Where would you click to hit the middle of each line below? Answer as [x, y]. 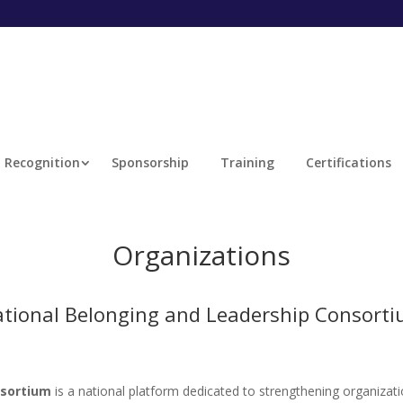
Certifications [348, 162]
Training [247, 162]
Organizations [201, 255]
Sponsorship [150, 162]
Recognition [42, 162]
